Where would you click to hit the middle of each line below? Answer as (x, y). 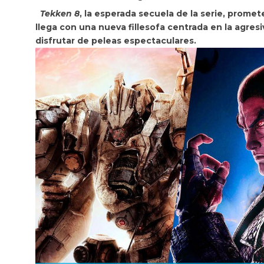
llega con (57, 27)
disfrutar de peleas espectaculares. (116, 41)
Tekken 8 (60, 14)
